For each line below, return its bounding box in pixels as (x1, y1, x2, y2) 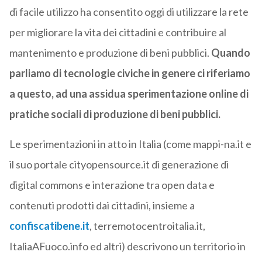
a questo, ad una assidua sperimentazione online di (9, 87, 249, 101)
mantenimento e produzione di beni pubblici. (9, 46, 211, 60)
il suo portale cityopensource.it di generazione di (9, 158, 229, 171)
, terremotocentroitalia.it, (89, 219, 205, 233)
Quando (211, 46, 250, 60)
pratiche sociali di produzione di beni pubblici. (9, 108, 220, 121)
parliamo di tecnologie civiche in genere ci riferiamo (9, 67, 250, 80)
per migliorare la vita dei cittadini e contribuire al (9, 26, 226, 39)
